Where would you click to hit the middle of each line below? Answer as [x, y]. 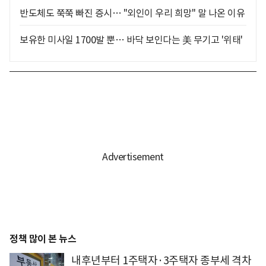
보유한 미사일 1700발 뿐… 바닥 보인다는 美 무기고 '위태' [131, 39]
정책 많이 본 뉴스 [43, 239]
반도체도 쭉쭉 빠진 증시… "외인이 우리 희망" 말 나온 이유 [132, 13]
